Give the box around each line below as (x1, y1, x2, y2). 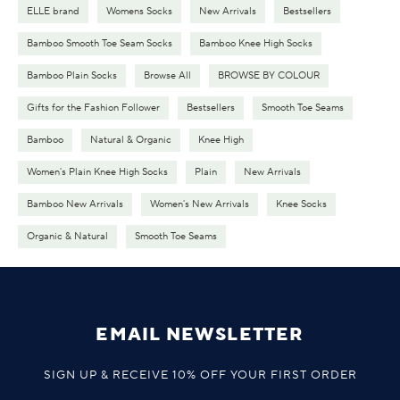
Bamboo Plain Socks (27, 69, 117, 82)
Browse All (144, 69, 191, 82)
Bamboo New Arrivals (27, 197, 123, 211)
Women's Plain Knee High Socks (27, 165, 168, 179)
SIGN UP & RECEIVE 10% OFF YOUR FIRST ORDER (43, 367, 357, 382)
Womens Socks (106, 4, 172, 18)
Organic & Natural (27, 229, 108, 243)
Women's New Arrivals (150, 197, 249, 211)
